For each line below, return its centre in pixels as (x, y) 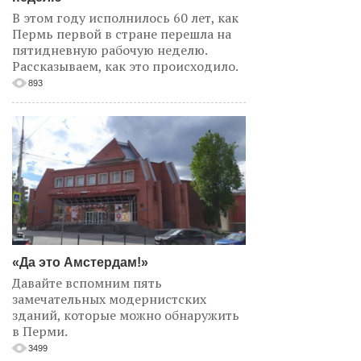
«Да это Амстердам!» (80, 263)
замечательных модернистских (109, 299)
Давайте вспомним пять (87, 283)
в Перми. (40, 332)
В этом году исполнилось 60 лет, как (125, 18)
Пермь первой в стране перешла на (122, 34)
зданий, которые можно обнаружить (126, 315)
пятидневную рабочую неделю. (110, 50)
